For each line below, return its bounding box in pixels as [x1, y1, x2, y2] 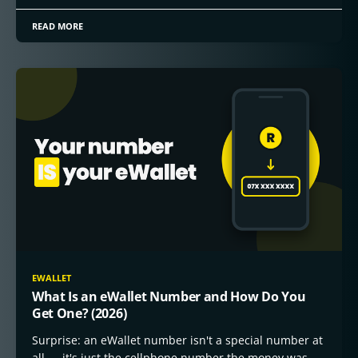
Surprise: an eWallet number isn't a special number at [32, 332, 323, 348]
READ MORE [32, 19, 84, 32]
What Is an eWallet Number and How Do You [32, 288, 306, 305]
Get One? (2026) [32, 304, 127, 322]
